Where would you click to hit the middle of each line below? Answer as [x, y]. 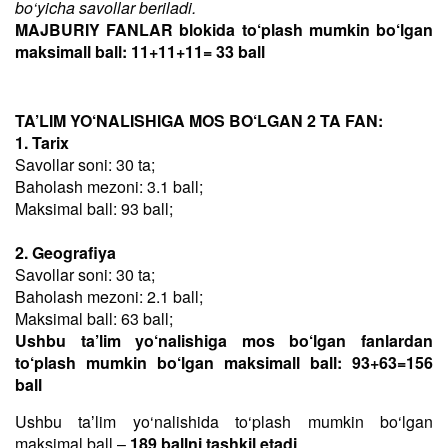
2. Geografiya [65, 252]
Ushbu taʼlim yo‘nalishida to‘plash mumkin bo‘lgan [224, 421]
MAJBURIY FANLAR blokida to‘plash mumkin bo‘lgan [224, 29]
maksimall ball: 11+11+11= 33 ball [140, 51]
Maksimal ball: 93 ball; [94, 208]
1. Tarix [42, 142]
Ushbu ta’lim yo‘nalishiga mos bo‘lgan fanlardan [224, 340]
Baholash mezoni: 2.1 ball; [109, 296]
